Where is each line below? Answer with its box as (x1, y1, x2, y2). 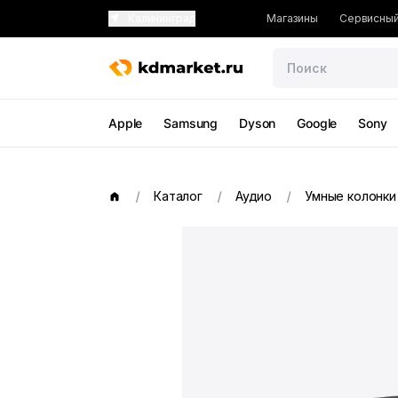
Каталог (154, 188, 203, 203)
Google (297, 115, 338, 131)
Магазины (267, 12, 318, 25)
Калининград (128, 12, 196, 25)
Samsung (163, 115, 219, 131)
